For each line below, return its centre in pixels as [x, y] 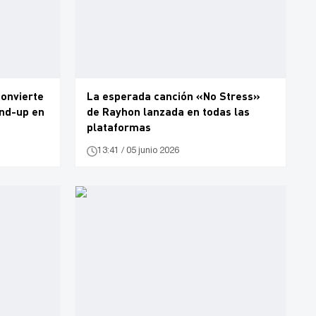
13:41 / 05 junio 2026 [138, 151]
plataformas [119, 126]
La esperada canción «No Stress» [174, 95]
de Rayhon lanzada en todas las [168, 111]
